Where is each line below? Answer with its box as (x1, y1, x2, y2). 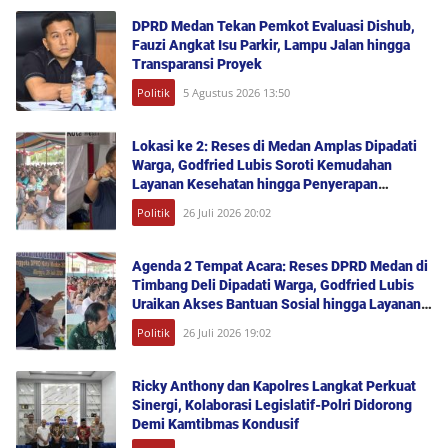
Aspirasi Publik (132, 194, 228, 211)
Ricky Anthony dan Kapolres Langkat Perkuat (132, 377, 416, 394)
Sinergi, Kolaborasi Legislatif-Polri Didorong (132, 396, 412, 413)
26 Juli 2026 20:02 (183, 204, 271, 220)
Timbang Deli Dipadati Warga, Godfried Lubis (132, 276, 414, 293)
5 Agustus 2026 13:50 (183, 84, 290, 100)
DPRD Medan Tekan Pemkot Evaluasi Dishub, (132, 17, 415, 34)
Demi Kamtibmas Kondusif (132, 415, 299, 432)
